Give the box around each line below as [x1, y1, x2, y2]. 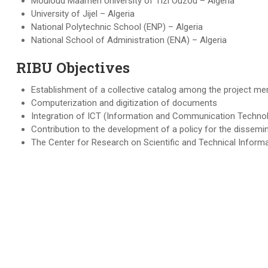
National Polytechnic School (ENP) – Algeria [31, 22, 203, 32]
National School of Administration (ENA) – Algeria [31, 35, 227, 45]
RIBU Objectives [16, 58, 130, 77]
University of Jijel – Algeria [31, 8, 135, 19]
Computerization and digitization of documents [31, 98, 217, 108]
